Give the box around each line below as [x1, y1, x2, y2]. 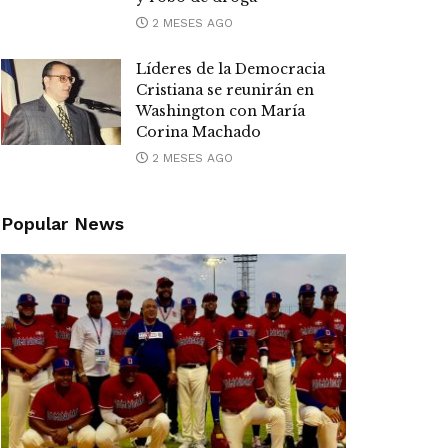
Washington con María [136, 102, 305, 121]
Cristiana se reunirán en [136, 81, 314, 100]
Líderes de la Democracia [136, 60, 325, 79]
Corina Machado [136, 123, 261, 142]
